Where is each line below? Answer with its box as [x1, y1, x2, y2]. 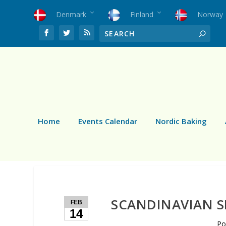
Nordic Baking [155, 116, 207, 126]
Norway [197, 9, 223, 19]
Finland [130, 9, 154, 19]
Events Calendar [78, 116, 137, 126]
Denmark [56, 9, 87, 19]
